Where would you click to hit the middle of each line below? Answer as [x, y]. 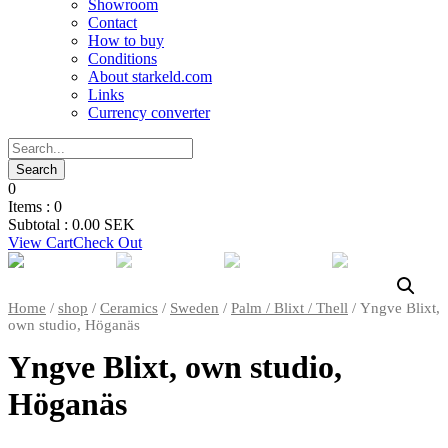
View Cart [40, 242]
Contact [112, 22]
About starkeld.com [150, 76]
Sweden [194, 308]
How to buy [126, 40]
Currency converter [149, 112]
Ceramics [129, 308]
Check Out [107, 242]
